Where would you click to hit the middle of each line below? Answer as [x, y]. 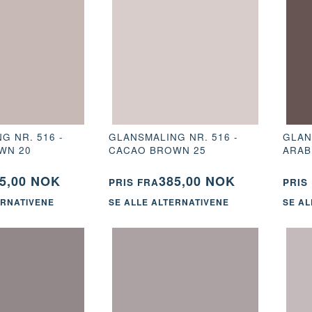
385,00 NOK [197, 181]
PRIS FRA [133, 182]
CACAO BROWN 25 [157, 150]
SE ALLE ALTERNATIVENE [169, 202]
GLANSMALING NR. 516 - [173, 136]
